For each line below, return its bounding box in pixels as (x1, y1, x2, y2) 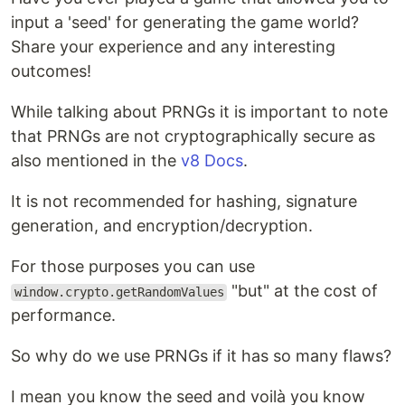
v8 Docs (181, 151, 243, 171)
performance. (11, 306, 116, 325)
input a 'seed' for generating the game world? (11, 13, 359, 33)
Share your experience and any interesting (11, 37, 335, 57)
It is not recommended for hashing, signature (11, 192, 357, 212)
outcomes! (11, 61, 91, 81)
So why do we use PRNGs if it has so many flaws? (11, 346, 391, 366)
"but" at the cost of (227, 281, 379, 301)
